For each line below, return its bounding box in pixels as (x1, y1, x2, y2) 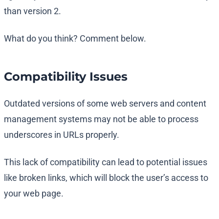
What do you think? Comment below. (4, 33, 146, 44)
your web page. (4, 188, 64, 199)
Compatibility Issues (4, 69, 128, 84)
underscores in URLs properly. (4, 130, 119, 140)
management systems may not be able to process (4, 114, 198, 125)
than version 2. (4, 6, 61, 17)
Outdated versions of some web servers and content (4, 98, 206, 109)
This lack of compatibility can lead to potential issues (4, 157, 207, 168)
